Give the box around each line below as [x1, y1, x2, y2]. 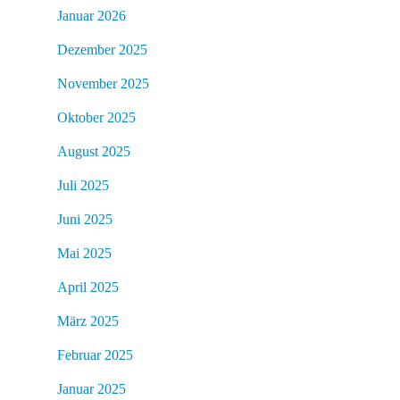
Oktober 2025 [57, 109, 136, 125]
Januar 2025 [57, 380, 126, 396]
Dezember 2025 [57, 41, 147, 57]
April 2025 [57, 279, 119, 295]
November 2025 [57, 75, 149, 91]
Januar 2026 [57, 7, 126, 23]
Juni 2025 [57, 211, 112, 227]
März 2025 [57, 312, 119, 329]
